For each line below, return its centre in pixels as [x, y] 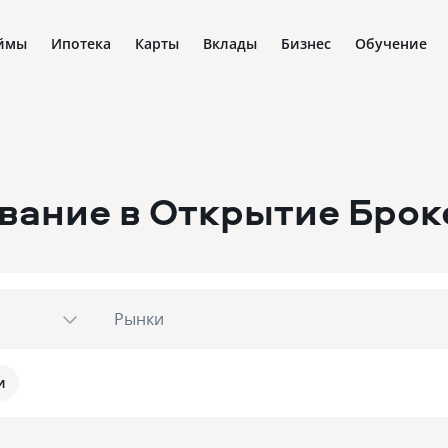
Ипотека [81, 43]
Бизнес [306, 43]
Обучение [391, 43]
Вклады [230, 43]
